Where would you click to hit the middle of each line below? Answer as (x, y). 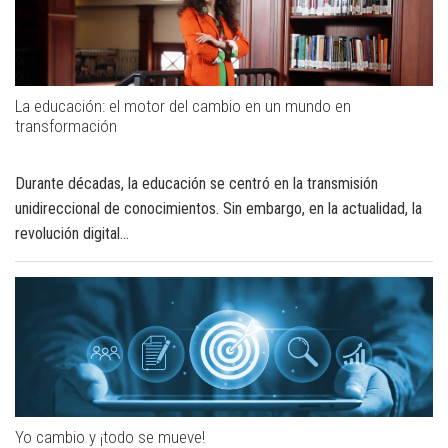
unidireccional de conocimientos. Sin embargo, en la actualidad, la (218, 208)
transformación (66, 126)
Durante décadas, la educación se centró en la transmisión (196, 183)
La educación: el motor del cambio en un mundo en (183, 106)
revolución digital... (72, 233)
